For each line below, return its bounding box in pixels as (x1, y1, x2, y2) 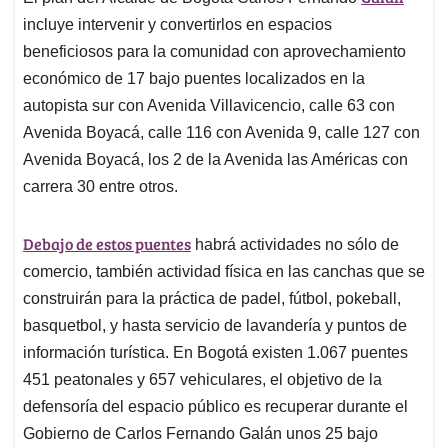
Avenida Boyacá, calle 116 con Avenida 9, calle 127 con (23, 124, 420, 142)
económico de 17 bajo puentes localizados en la (23, 70, 365, 88)
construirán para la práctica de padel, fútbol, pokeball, (23, 290, 401, 308)
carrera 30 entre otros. (23, 178, 178, 196)
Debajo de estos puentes (23, 233, 191, 255)
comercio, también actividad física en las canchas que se (23, 263, 425, 281)
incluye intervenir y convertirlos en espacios (23, 16, 332, 34)
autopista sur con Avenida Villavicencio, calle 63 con (23, 97, 395, 115)
